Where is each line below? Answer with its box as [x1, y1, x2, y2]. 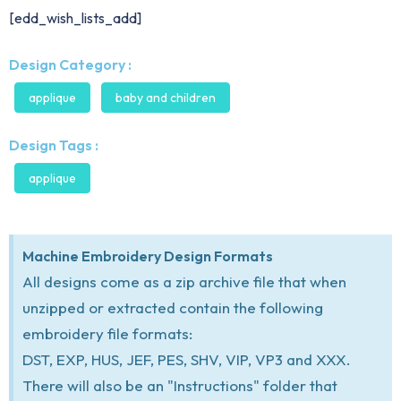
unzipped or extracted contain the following [22, 298, 323, 318]
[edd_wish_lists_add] [9, 9, 141, 28]
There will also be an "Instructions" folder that [22, 376, 337, 396]
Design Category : [9, 55, 132, 74]
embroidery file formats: [22, 324, 192, 344]
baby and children [115, 90, 216, 107]
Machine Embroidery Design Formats [22, 247, 273, 266]
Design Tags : [9, 136, 98, 155]
